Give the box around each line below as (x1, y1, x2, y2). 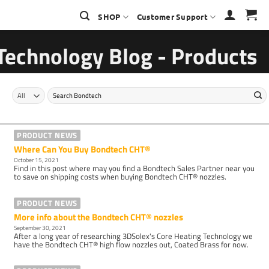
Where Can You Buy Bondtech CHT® (14, 142, 151, 157)
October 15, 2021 (14, 155, 59, 165)
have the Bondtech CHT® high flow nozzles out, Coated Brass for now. (14, 238, 249, 251)
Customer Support (136, 11, 208, 22)
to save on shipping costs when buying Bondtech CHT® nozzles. (14, 171, 227, 183)
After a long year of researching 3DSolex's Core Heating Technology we (14, 230, 253, 243)
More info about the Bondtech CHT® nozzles (14, 210, 184, 225)
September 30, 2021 (14, 223, 67, 233)
